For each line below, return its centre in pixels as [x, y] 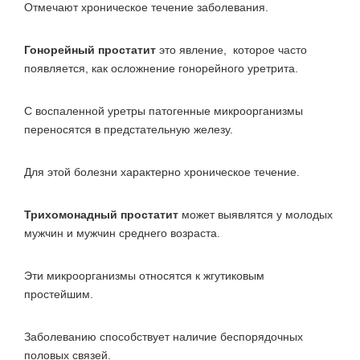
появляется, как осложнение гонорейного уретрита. [161, 68]
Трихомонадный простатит [103, 214]
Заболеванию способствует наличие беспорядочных [164, 336]
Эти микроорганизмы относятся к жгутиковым [144, 275]
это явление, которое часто [231, 49]
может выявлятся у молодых [257, 214]
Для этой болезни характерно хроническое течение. [162, 172]
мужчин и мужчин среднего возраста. [122, 233]
